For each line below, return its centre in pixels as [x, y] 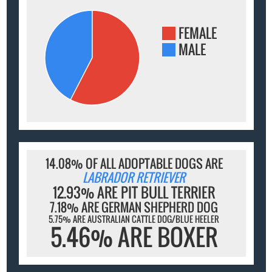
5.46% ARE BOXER [134, 237]
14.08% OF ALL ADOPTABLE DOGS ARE [134, 164]
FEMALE [198, 32]
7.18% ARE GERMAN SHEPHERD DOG [134, 207]
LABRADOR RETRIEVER [134, 178]
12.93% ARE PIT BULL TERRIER [134, 193]
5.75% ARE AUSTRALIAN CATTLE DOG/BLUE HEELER [134, 219]
